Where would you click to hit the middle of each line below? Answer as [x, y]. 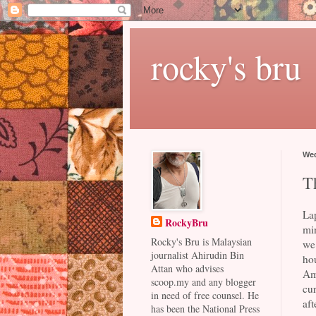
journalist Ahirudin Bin [197, 255]
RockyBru [186, 223]
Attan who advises [187, 268]
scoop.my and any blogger [203, 282]
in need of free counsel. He [205, 295]
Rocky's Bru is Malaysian [201, 242]
